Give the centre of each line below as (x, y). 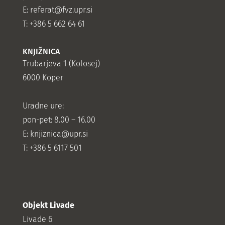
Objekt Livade (48, 205)
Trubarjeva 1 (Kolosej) (61, 64)
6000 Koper (43, 78)
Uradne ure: (43, 106)
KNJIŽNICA (41, 52)
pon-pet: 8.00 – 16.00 (59, 120)
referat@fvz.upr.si (61, 10)
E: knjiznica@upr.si (55, 134)
